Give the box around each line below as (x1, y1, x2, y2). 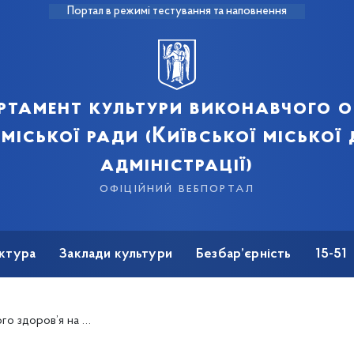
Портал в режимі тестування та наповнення (67, 6, 287, 17)
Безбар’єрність (196, 247, 292, 262)
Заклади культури (59, 247, 173, 262)
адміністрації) (100, 154, 254, 176)
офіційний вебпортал (99, 181, 255, 196)
